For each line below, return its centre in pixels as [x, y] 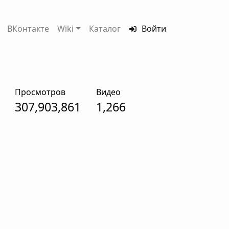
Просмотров [40, 92]
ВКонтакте [28, 29]
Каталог [105, 29]
